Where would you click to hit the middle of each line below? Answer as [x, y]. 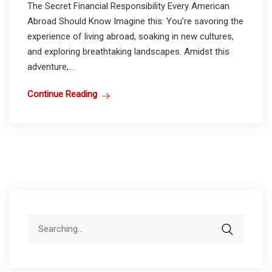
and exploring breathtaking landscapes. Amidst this [128, 52]
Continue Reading [62, 94]
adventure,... [51, 67]
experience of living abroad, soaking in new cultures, [131, 37]
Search [41, 221]
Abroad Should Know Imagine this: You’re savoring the [135, 22]
